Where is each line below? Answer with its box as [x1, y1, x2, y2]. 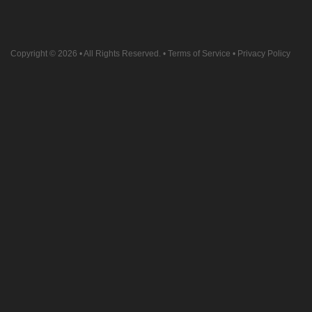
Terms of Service [168, 49, 231, 58]
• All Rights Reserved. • [77, 49, 168, 58]
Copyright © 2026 [10, 49, 77, 58]
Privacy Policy [237, 49, 290, 58]
